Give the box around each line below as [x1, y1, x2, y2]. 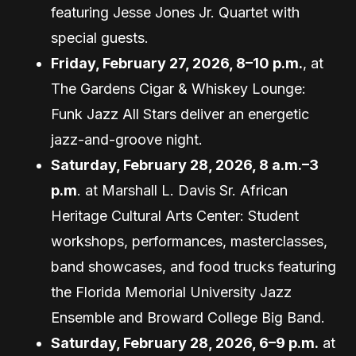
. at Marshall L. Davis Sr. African [77, 182, 288, 199]
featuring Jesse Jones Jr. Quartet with [51, 4, 300, 21]
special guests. [51, 29, 149, 46]
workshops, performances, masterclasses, [51, 233, 327, 250]
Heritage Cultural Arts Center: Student [51, 207, 299, 224]
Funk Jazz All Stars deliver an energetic [51, 106, 309, 122]
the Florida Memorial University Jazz [51, 284, 292, 300]
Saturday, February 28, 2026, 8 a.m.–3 [51, 157, 319, 173]
